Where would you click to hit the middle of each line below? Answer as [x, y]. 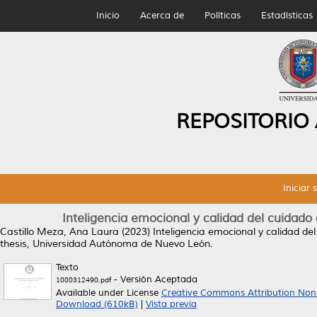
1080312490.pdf [83, 280]
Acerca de [162, 16]
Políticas [222, 16]
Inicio [108, 16]
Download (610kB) [97, 304]
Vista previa [171, 304]
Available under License [109, 293]
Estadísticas [287, 16]
